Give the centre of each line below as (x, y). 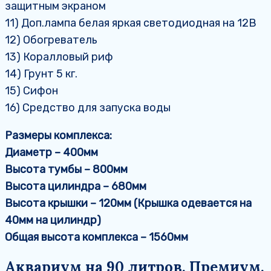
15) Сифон (31, 91)
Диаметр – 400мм (51, 153)
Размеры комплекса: (58, 136)
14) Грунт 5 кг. (41, 74)
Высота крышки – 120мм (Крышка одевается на (128, 204)
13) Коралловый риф (59, 57)
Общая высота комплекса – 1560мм (96, 237)
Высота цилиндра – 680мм (76, 187)
